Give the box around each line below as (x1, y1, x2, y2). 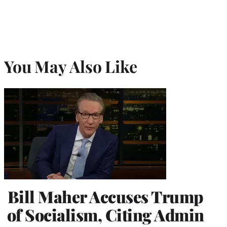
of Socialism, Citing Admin (7, 203, 204, 225)
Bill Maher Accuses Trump (7, 185, 204, 207)
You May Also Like (4, 55, 137, 78)
